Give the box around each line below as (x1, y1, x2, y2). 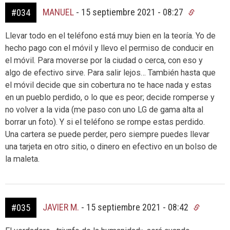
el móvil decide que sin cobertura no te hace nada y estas (5, 80, 212, 90)
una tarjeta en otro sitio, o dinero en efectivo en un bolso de (5, 141, 217, 151)
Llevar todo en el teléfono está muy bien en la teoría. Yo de (5, 30, 216, 41)
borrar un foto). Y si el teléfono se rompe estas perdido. (5, 117, 205, 127)
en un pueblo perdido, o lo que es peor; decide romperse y (5, 92, 215, 102)
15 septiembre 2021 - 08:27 (81, 6, 185, 17)
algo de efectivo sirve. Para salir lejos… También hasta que (5, 67, 216, 78)
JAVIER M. (43, 201, 79, 213)
